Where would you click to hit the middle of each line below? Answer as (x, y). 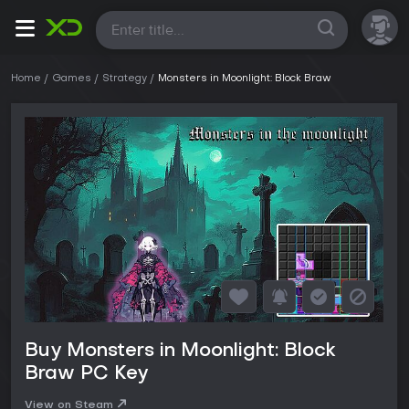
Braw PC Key (86, 375)
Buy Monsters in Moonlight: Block (180, 352)
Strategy (125, 79)
